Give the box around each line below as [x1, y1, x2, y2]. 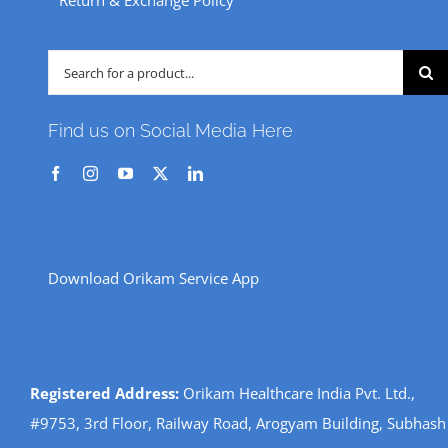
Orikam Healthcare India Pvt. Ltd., [178, 383, 415, 404]
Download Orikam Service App [47, 267, 259, 288]
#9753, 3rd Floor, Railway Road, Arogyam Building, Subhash [29, 413, 446, 434]
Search [46, 54, 93, 75]
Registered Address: [29, 383, 179, 404]
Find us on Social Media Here [47, 120, 293, 142]
